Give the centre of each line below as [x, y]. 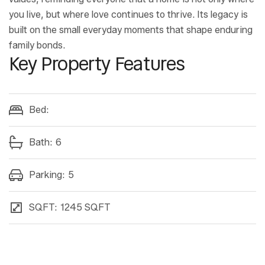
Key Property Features [97, 64]
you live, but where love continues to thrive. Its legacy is [128, 15]
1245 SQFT [85, 208]
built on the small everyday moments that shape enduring [131, 30]
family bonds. [37, 46]
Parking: [47, 175]
